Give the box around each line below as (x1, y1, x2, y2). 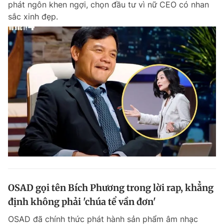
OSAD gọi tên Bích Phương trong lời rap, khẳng (8, 181, 213, 193)
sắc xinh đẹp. (8, 11, 58, 21)
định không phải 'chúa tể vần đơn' (8, 195, 156, 207)
